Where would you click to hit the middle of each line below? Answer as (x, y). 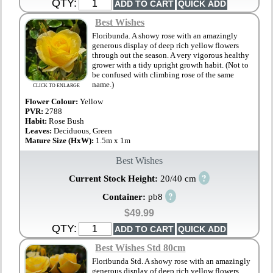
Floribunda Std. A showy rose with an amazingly (172, 261)
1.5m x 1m (113, 141)
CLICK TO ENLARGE (56, 86)
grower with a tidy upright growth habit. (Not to (171, 65)
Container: (125, 197)
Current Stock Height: (115, 179)
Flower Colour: (52, 102)
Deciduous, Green (83, 131)
